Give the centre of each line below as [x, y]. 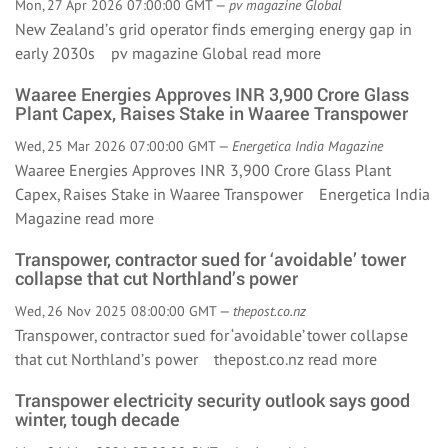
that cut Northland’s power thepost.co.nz [161, 359]
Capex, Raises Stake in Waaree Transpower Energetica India [222, 194]
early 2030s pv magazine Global [133, 53]
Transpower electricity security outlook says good [212, 400]
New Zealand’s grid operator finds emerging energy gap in [213, 29]
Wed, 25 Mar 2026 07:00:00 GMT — [123, 146]
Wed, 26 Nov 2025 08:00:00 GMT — [124, 311]
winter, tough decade [97, 419]
